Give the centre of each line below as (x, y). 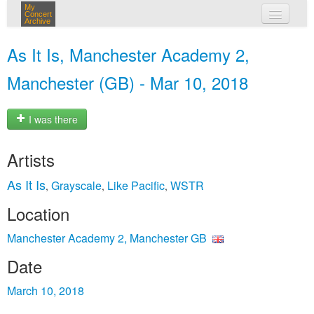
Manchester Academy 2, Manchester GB (107, 238)
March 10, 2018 (46, 291)
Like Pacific (136, 185)
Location (38, 213)
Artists (31, 159)
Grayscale (76, 185)
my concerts (177, 41)
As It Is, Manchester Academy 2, (128, 54)
